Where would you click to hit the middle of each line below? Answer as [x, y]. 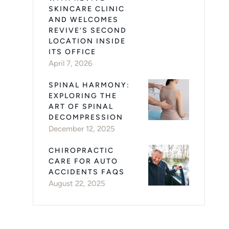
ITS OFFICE [72, 52]
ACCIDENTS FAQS [86, 172]
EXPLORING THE [83, 96]
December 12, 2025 [82, 129]
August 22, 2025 [77, 184]
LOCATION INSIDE [87, 41]
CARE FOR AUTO [83, 161]
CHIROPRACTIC [81, 151]
